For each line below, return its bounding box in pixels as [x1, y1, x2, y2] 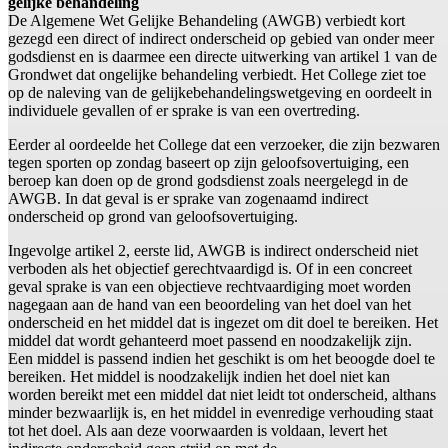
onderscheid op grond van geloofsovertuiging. [8, 208, 298, 226]
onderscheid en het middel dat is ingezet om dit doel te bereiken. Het [8, 314, 438, 332]
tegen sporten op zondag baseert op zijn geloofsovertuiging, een [8, 154, 409, 172]
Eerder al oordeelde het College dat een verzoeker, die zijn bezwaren [8, 136, 440, 154]
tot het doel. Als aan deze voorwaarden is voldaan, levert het [8, 422, 387, 440]
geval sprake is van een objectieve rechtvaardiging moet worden [8, 278, 411, 296]
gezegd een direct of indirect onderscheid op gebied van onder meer [8, 30, 434, 48]
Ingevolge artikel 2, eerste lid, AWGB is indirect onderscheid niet [8, 242, 418, 260]
